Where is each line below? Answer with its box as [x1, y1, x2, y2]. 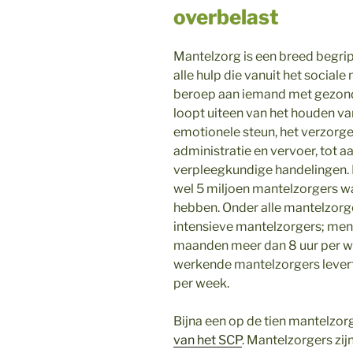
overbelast [173, 5, 279, 30]
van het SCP [173, 332, 242, 347]
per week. [173, 275, 229, 291]
